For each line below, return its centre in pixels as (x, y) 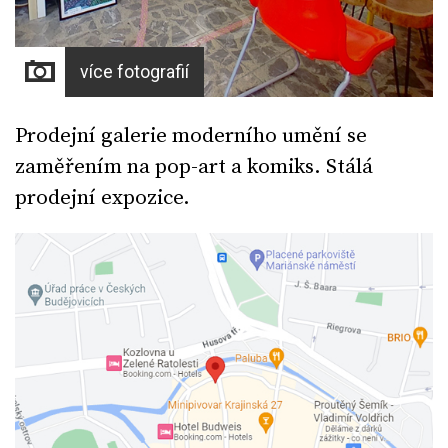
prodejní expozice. (102, 198)
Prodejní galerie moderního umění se (191, 136)
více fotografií (134, 71)
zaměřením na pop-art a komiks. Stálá (194, 167)
